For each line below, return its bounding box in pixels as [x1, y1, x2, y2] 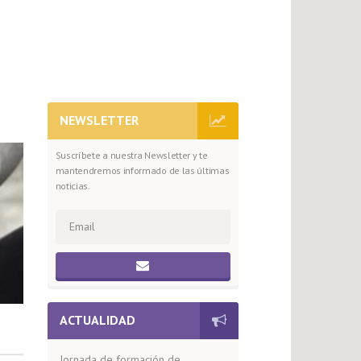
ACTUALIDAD [59, 312, 135, 328]
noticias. [55, 180, 90, 192]
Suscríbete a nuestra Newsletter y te [55, 149, 208, 161]
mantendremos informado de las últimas [55, 164, 230, 176]
